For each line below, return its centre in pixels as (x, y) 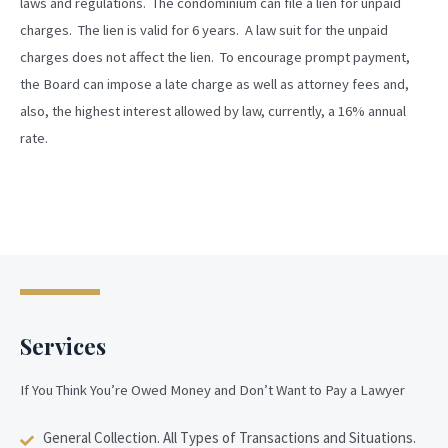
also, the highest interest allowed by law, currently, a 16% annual (213, 110)
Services (63, 345)
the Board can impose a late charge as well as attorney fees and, (214, 83)
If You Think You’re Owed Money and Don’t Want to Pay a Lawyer (212, 389)
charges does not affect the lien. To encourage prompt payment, (215, 56)
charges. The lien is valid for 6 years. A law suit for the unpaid (204, 29)
